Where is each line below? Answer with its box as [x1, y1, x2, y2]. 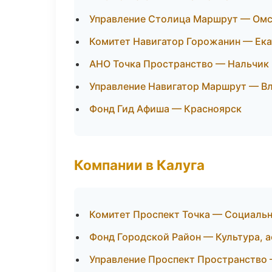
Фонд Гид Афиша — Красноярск [89, 103, 242, 115]
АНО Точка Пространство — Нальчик [89, 58, 269, 70]
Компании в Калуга [74, 157, 205, 173]
